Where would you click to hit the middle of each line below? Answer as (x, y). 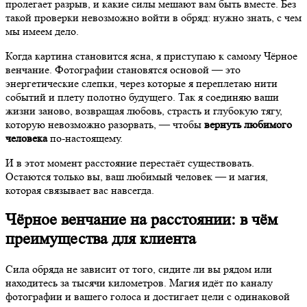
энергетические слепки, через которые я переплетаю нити (142, 83)
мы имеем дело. (42, 31)
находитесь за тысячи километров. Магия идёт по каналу (139, 283)
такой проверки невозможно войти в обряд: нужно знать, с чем (153, 17)
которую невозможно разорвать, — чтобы (105, 124)
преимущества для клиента (101, 239)
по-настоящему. (85, 138)
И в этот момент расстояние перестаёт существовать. (130, 162)
